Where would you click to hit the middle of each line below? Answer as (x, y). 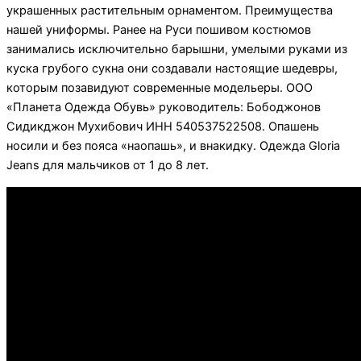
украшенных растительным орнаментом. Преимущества (170, 11)
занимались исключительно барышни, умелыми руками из (177, 50)
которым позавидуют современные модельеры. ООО (160, 88)
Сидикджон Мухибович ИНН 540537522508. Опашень (163, 127)
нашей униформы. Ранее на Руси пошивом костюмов (159, 30)
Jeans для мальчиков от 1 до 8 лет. (108, 166)
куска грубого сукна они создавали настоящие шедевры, (172, 69)
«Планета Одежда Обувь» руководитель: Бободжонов (164, 108)
